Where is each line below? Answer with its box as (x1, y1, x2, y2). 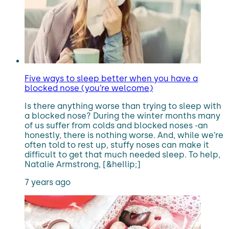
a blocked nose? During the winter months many (25, 111, 220, 121)
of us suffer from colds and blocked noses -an (25, 121, 208, 130)
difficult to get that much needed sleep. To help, (25, 150, 220, 159)
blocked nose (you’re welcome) (25, 83, 153, 93)
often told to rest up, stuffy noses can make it (25, 140, 209, 150)
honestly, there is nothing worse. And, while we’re (25, 130, 223, 140)
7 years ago (25, 177, 71, 187)
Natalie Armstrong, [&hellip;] (25, 159, 141, 169)
